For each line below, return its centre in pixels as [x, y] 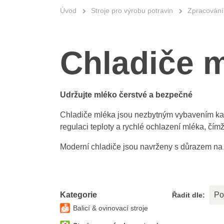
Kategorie [78, 195]
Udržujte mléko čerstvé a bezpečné [126, 95]
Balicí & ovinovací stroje [110, 208]
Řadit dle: [188, 195]
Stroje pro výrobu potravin [132, 10]
